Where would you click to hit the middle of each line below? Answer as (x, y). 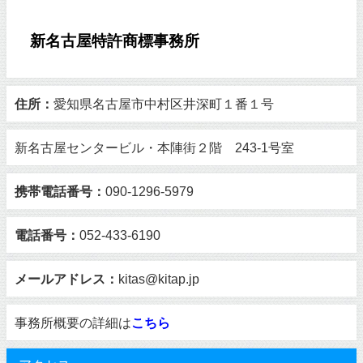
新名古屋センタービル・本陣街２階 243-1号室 (154, 147)
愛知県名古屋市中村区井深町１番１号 (164, 103)
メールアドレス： (66, 278)
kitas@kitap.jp (165, 278)
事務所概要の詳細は (73, 322)
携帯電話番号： (60, 191)
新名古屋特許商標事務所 (115, 41)
